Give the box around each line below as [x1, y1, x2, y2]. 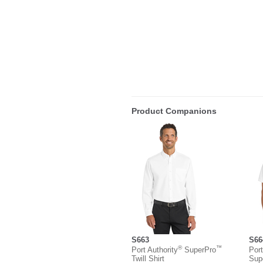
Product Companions [131, 106, 217, 116]
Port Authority [131, 245, 178, 254]
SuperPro [182, 245, 216, 254]
